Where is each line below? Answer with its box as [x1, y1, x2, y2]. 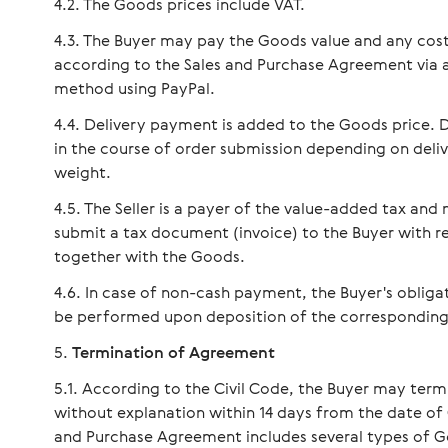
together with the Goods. [54, 245, 245, 267]
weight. [54, 161, 111, 183]
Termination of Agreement [72, 341, 275, 363]
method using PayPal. [54, 77, 215, 99]
